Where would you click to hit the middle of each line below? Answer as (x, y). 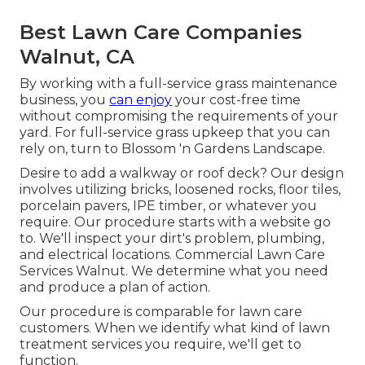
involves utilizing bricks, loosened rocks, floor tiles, (180, 190)
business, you (64, 100)
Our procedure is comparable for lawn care (161, 312)
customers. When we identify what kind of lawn (175, 328)
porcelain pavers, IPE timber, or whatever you (168, 206)
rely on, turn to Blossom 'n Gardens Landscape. (172, 149)
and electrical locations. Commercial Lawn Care (172, 255)
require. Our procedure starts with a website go (175, 222)
